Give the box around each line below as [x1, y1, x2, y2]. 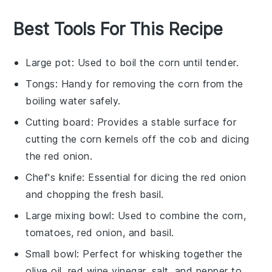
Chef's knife [25, 171, 83, 184]
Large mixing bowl [25, 209, 112, 222]
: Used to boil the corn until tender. [71, 56, 239, 69]
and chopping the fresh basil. [25, 188, 164, 201]
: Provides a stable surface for [90, 116, 237, 129]
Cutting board [25, 116, 91, 129]
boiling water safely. [25, 95, 121, 107]
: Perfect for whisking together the [76, 248, 243, 260]
